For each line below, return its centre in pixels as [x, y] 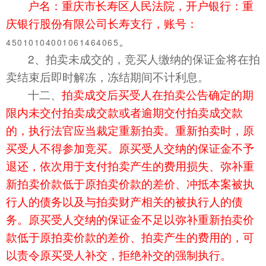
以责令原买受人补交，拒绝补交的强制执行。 [119, 255]
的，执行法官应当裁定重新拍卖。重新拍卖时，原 [130, 130]
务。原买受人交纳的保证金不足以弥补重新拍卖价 [130, 219]
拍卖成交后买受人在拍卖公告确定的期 [158, 94]
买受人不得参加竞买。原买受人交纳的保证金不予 [130, 148]
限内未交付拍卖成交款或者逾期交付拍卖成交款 [124, 112]
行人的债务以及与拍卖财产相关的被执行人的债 [124, 201]
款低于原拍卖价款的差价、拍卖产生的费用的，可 [130, 237]
